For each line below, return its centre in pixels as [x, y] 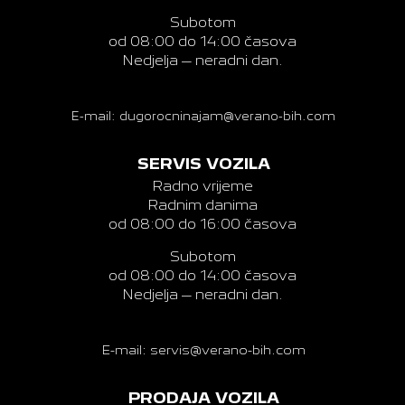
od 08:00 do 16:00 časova [202, 224]
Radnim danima [202, 205]
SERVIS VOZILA [204, 164]
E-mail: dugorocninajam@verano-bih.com [203, 116]
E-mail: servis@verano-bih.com [203, 350]
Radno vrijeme [202, 186]
